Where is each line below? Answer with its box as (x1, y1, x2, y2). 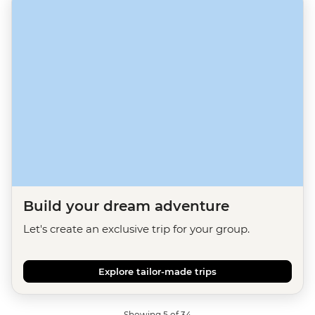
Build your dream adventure (23, 197, 229, 214)
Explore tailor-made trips (98, 265, 217, 277)
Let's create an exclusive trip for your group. (23, 221, 250, 236)
